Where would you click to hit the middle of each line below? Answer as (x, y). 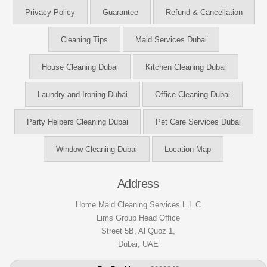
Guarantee (120, 13)
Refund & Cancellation (204, 13)
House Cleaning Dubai (80, 67)
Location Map (188, 150)
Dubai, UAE (138, 244)
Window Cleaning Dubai (97, 150)
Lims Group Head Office (138, 218)
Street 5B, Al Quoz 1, (138, 231)
